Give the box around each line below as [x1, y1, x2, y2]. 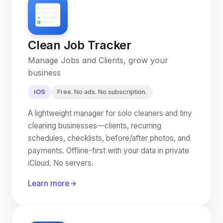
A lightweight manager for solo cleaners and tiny [28, 109, 192, 118]
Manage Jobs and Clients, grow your [28, 55, 168, 65]
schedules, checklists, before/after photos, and [28, 133, 190, 143]
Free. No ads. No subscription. [57, 88, 147, 96]
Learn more [28, 179, 69, 188]
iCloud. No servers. [28, 158, 94, 168]
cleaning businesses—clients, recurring [28, 121, 161, 130]
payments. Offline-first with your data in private [28, 146, 189, 155]
